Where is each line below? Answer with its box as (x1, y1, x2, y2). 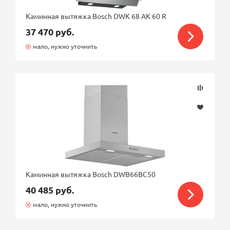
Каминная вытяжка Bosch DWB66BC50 (26, 169, 156, 179)
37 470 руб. (26, 26, 74, 37)
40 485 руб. (26, 184, 74, 196)
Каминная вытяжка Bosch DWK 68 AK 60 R (26, 11, 167, 21)
